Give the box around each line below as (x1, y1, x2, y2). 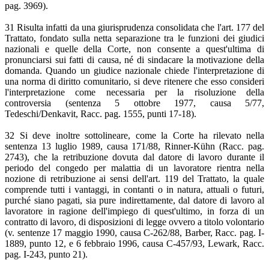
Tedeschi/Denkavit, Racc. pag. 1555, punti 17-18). (5, 109, 196, 119)
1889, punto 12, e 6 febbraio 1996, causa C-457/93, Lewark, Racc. (5, 238, 264, 249)
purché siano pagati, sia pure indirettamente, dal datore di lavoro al (5, 195, 264, 206)
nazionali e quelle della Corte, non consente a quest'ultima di (5, 44, 264, 55)
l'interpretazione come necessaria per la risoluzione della (5, 87, 264, 98)
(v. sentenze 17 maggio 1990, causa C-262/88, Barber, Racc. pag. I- (5, 228, 264, 238)
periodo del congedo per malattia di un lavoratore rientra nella (5, 163, 264, 174)
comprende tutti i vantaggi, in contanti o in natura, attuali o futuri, (5, 184, 264, 195)
